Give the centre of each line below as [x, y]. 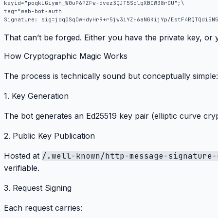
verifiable [21, 168]
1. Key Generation [36, 96]
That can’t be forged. [44, 37]
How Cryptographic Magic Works [66, 56]
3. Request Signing [38, 188]
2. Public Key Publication [49, 136]
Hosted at [23, 156]
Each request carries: [43, 208]
